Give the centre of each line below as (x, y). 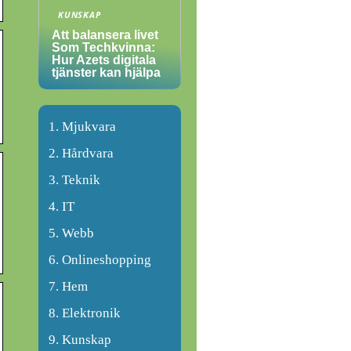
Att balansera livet (105, 35)
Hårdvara (88, 153)
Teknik (81, 180)
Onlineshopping (107, 260)
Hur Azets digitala (104, 60)
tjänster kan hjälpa (106, 72)
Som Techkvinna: (103, 47)
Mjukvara (89, 127)
